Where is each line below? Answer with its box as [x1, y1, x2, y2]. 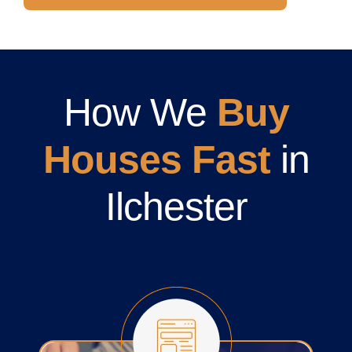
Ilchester [104, 185, 247, 229]
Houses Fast [42, 137, 270, 182]
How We [63, 90, 217, 135]
